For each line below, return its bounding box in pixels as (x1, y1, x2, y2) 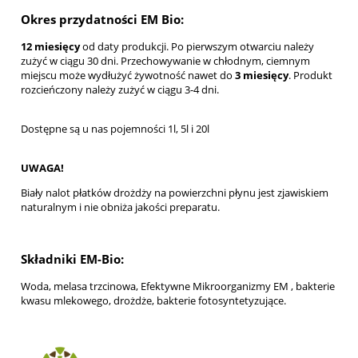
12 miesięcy (21, 38, 80, 54)
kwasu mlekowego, (21, 293, 113, 308)
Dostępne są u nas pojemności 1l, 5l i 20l (21, 121, 209, 136)
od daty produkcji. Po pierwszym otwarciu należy (80, 38, 314, 54)
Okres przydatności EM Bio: (21, 10, 184, 27)
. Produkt (288, 67, 332, 82)
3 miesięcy (235, 67, 288, 82)
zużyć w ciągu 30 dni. (21, 53, 121, 68)
